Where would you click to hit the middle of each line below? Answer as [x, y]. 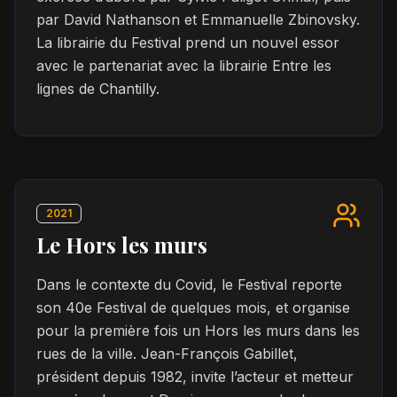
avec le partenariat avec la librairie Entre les [184, 66]
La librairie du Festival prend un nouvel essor [188, 43]
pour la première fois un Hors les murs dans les [198, 331]
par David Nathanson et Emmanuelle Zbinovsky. [198, 19]
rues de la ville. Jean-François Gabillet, [167, 354]
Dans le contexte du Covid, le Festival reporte [189, 284]
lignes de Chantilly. [98, 89]
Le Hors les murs [122, 245]
